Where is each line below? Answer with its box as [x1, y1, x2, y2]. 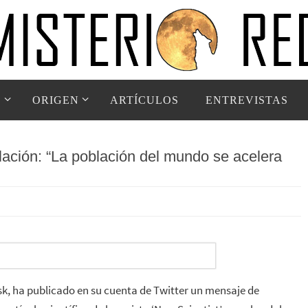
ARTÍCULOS [109, 94, 179, 106]
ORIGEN [32, 94, 79, 106]
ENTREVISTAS [205, 94, 288, 106]
